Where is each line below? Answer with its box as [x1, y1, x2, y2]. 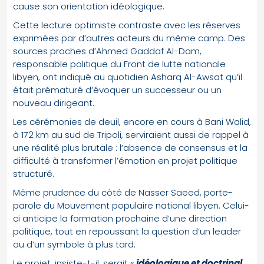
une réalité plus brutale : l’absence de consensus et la [13, 141, 247, 154]
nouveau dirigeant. [13, 96, 94, 109]
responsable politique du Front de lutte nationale [13, 57, 226, 70]
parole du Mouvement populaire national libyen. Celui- [13, 199, 249, 212]
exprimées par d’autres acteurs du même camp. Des [13, 31, 245, 44]
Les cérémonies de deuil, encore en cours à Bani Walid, [13, 115, 251, 128]
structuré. [13, 167, 54, 180]
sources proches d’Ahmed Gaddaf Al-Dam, [13, 44, 202, 57]
